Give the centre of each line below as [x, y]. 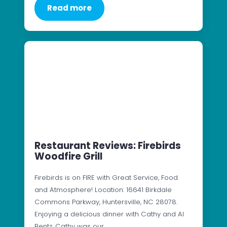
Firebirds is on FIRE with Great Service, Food [106, 177]
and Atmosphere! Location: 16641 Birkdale [103, 190]
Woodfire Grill [68, 156]
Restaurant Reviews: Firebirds [108, 145]
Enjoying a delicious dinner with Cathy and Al [109, 214]
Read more [69, 8]
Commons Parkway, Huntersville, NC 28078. [106, 202]
